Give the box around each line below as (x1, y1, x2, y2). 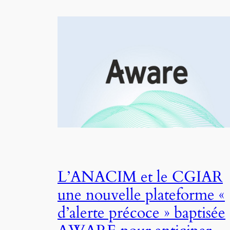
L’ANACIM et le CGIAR (57, 167, 223, 188)
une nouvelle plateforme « (57, 185, 225, 206)
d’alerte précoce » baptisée (57, 203, 225, 224)
